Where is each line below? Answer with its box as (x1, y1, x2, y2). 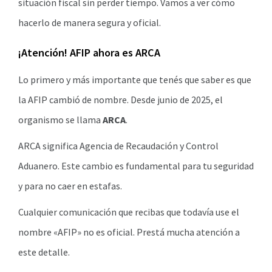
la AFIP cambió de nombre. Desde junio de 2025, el (18, 93, 223, 106)
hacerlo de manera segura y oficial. (18, 16, 161, 29)
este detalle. (18, 246, 70, 258)
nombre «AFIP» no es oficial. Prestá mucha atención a (18, 226, 240, 238)
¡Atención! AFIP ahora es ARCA (18, 46, 160, 59)
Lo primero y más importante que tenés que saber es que (18, 73, 251, 86)
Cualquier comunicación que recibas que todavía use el (18, 206, 239, 218)
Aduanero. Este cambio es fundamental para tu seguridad (18, 160, 254, 172)
